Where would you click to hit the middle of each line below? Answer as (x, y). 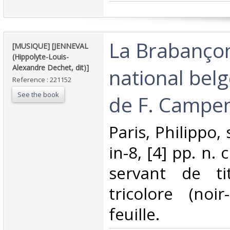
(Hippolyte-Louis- (41, 57)
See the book (38, 95)
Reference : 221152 (42, 80)
